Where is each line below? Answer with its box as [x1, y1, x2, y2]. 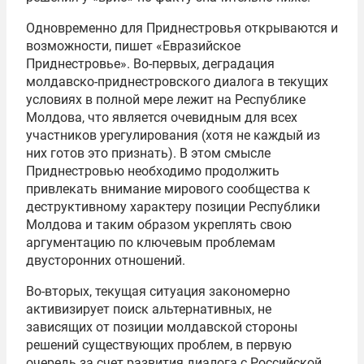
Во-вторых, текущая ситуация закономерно [26, 284, 290, 299]
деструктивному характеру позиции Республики [26, 199, 320, 214]
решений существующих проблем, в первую [26, 337, 292, 353]
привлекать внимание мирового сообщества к [26, 181, 310, 197]
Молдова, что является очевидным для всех [26, 110, 297, 125]
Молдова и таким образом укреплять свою [26, 217, 292, 232]
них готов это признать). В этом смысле [26, 145, 271, 161]
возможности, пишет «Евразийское [26, 38, 240, 54]
